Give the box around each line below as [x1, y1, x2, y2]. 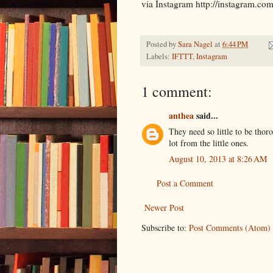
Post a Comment [157, 177, 213, 189]
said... [194, 108, 218, 122]
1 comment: [141, 81, 212, 101]
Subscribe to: [141, 221, 189, 233]
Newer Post [144, 201, 184, 213]
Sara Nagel [178, 38, 213, 49]
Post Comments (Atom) [189, 221, 271, 233]
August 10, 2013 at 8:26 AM [169, 152, 267, 165]
